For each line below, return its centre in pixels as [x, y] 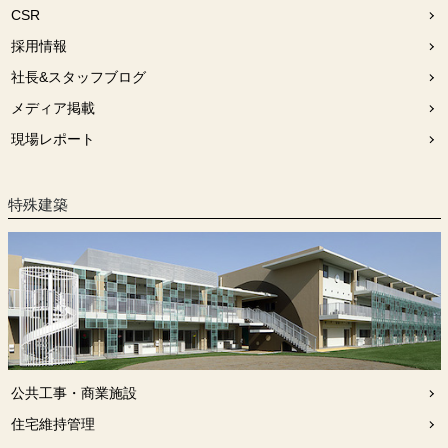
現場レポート [52, 138]
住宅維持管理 [52, 424]
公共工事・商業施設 [73, 393]
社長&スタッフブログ [78, 76]
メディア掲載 [52, 107]
